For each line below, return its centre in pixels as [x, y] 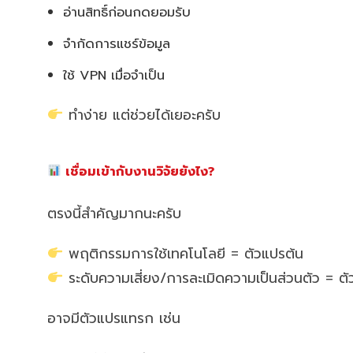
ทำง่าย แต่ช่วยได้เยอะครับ [142, 115]
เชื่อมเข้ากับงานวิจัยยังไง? [138, 171]
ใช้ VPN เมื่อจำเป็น [114, 75]
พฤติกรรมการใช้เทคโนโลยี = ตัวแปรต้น [184, 253]
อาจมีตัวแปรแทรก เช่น [114, 318]
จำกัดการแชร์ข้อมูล [117, 43]
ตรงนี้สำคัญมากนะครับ [114, 213]
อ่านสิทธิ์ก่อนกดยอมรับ [127, 12]
